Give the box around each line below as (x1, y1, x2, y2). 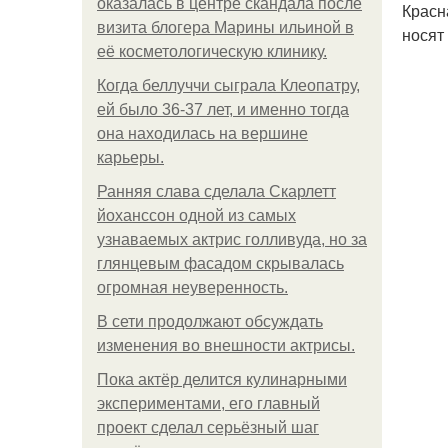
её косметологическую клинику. (97, 43, 327, 60)
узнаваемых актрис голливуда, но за (97, 231, 367, 248)
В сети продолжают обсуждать (97, 313, 323, 330)
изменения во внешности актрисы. (97, 337, 355, 354)
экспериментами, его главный (97, 395, 320, 412)
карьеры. (97, 149, 164, 166)
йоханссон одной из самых (97, 207, 296, 224)
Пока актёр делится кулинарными (97, 371, 347, 388)
